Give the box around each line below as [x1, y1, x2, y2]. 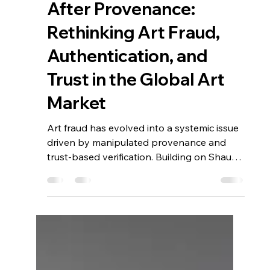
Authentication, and [47, 224, 208, 245]
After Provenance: [47, 177, 196, 198]
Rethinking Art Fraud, [47, 200, 221, 222]
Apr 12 [47, 149, 69, 159]
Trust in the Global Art [47, 247, 225, 269]
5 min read [80, 149, 117, 159]
